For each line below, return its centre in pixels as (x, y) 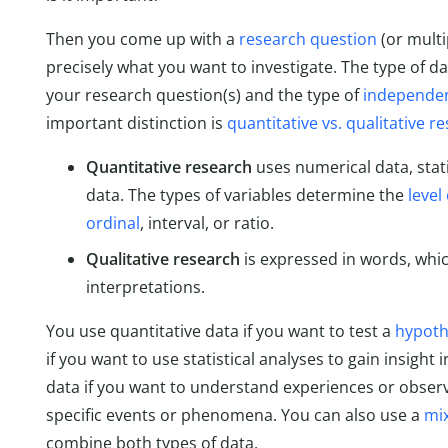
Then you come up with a (142, 38)
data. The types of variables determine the (247, 194)
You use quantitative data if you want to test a (220, 330)
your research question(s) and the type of (204, 94)
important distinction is (136, 122)
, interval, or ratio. (207, 222)
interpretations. (145, 286)
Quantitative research (171, 166)
